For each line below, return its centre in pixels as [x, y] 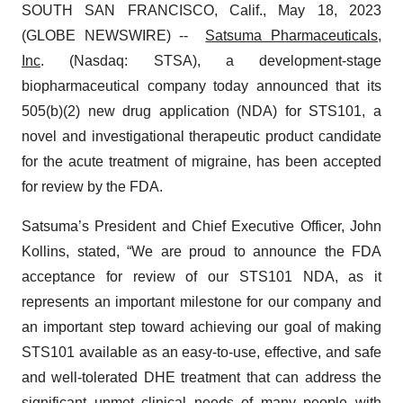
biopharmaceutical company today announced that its [201, 86]
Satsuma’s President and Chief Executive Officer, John [201, 226]
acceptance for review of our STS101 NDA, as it [201, 277]
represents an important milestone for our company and [201, 302]
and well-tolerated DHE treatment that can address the [201, 377]
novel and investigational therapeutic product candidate [201, 136]
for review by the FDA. [92, 187]
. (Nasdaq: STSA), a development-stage [211, 61]
